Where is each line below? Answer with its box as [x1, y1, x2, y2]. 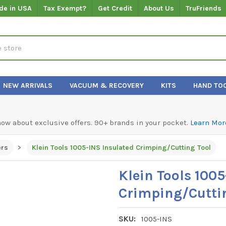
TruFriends [186, 4, 222, 13]
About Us [144, 4, 175, 13]
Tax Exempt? [43, 4, 87, 13]
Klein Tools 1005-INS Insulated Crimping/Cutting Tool [31, 143, 211, 152]
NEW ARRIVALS [3, 81, 53, 90]
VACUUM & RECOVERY [70, 81, 144, 90]
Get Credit [98, 4, 133, 13]
